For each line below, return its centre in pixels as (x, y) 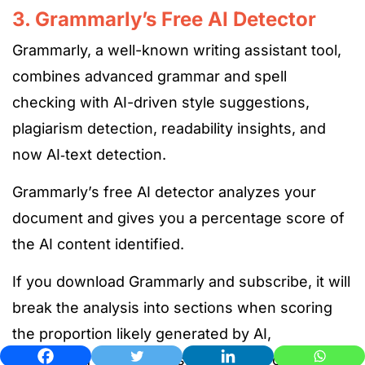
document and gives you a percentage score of (178, 218)
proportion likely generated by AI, (153, 334)
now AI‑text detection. (89, 155)
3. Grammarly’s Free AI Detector (164, 20)
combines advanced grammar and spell (150, 77)
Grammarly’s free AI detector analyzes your (164, 192)
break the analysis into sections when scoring (172, 308)
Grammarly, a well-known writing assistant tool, (177, 51)
